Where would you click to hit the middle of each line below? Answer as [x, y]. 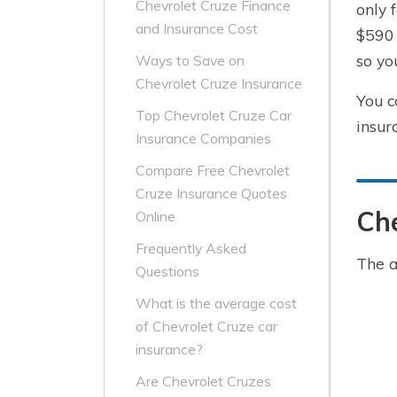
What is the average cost [216, 304]
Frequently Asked [191, 249]
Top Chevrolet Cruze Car [214, 116]
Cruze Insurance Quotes [211, 194]
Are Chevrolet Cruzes [203, 381]
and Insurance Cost [197, 29]
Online [156, 217]
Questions [167, 272]
